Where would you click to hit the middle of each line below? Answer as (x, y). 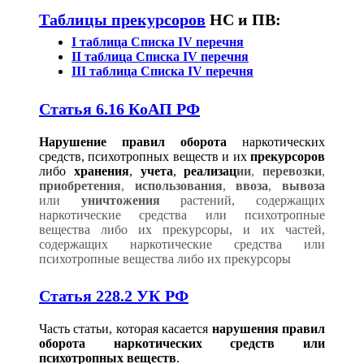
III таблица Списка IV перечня (162, 71)
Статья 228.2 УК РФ (114, 296)
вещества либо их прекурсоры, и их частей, (182, 229)
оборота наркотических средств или (182, 344)
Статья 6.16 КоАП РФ (119, 108)
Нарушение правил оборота (133, 141)
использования (178, 185)
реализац (210, 171)
